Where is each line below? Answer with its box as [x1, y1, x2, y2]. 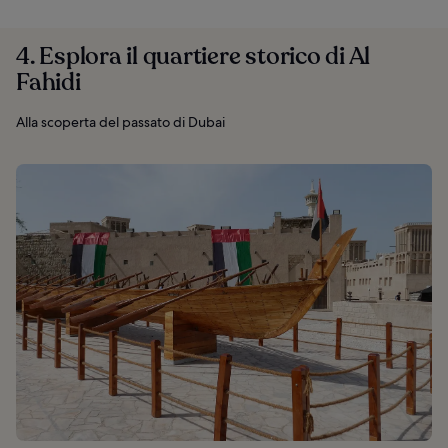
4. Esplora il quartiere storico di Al [16, 39, 371, 73]
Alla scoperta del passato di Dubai [16, 112, 225, 131]
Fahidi [16, 65, 81, 99]
